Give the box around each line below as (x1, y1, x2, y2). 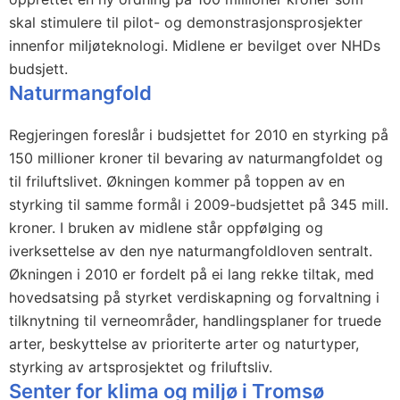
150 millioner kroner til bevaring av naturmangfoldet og (9, 149, 383, 167)
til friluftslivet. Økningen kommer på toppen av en (9, 172, 345, 190)
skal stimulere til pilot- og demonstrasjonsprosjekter (9, 13, 362, 31)
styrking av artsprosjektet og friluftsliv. (9, 358, 272, 376)
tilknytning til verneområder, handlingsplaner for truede (9, 312, 381, 329)
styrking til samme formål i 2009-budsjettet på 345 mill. (9, 196, 388, 213)
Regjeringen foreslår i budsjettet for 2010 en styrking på (9, 126, 388, 144)
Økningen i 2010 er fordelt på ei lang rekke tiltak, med (9, 265, 374, 283)
